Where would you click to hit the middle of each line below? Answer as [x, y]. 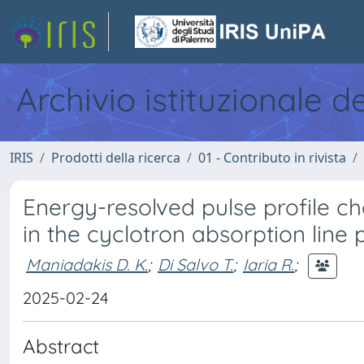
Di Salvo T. [195, 264]
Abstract [61, 346]
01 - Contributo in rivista [272, 158]
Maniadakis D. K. [87, 264]
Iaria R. [269, 264]
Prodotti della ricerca [116, 158]
